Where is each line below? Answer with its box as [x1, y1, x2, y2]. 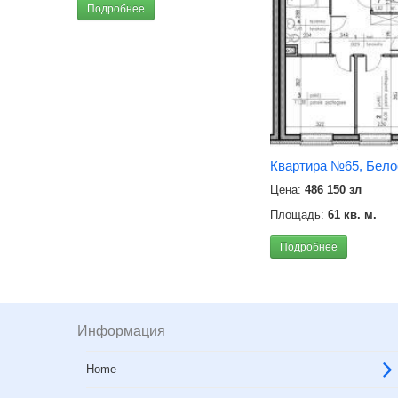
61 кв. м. [328, 207, 377, 221]
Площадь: [270, 207, 328, 221]
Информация [77, 323, 165, 338]
